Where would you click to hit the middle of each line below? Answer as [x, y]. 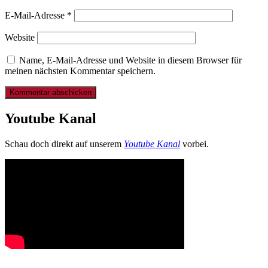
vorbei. [194, 144]
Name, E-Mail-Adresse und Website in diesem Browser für [130, 60]
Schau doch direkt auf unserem [64, 144]
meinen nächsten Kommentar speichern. [80, 71]
